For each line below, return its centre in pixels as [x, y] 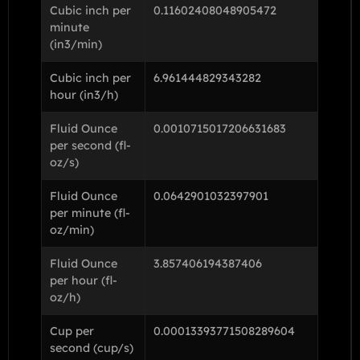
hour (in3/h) [84, 94]
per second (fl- [90, 145]
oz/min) [72, 229]
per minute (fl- [90, 213]
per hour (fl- [84, 280]
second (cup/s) [92, 348]
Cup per [72, 331]
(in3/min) [76, 44]
